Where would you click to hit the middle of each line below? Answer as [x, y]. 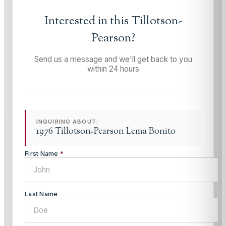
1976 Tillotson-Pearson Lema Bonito [106, 131]
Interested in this [88, 21]
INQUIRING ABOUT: [67, 121]
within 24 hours [113, 69]
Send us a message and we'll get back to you [113, 59]
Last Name [41, 194]
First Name [42, 153]
